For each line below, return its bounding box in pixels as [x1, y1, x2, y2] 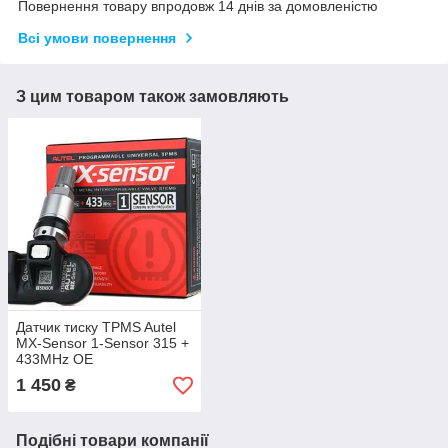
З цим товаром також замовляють [16, 87, 289, 105]
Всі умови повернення [18, 29, 176, 46]
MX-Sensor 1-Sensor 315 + [16, 335, 189, 352]
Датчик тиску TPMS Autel [16, 319, 176, 336]
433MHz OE [16, 351, 93, 368]
